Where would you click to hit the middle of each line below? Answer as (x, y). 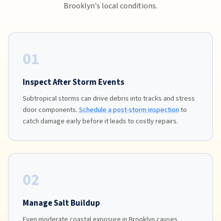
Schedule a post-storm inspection (129, 110)
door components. (51, 110)
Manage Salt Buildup (61, 203)
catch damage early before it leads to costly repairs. (100, 121)
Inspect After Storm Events (73, 82)
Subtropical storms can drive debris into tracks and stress (109, 98)
